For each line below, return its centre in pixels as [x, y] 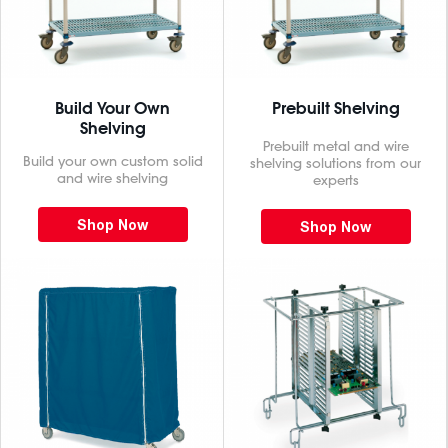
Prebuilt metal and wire [335, 146]
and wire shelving [112, 178]
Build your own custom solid [112, 161]
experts [335, 180]
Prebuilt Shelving [335, 107]
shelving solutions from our [335, 163]
